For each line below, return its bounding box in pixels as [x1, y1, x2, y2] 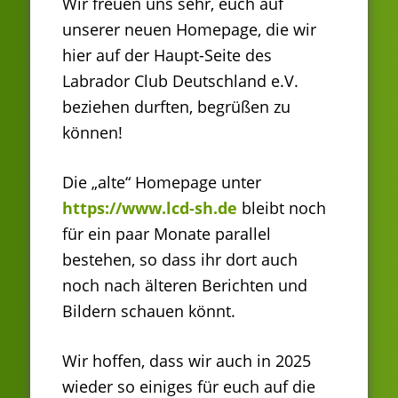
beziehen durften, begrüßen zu [62, 96, 291, 118]
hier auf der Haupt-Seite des [62, 44, 272, 67]
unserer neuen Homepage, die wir [62, 19, 316, 41]
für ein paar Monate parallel [62, 223, 271, 245]
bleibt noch [237, 197, 326, 219]
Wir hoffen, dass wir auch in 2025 [62, 350, 311, 372]
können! [62, 122, 123, 144]
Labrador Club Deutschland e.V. [62, 70, 298, 92]
